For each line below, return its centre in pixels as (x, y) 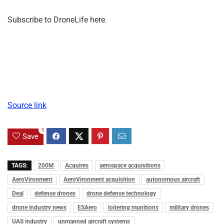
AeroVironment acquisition (99, 179)
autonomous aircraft (173, 179)
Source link (27, 105)
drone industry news (39, 207)
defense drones (55, 193)
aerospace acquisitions (130, 165)
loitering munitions (133, 207)
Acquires (77, 165)
